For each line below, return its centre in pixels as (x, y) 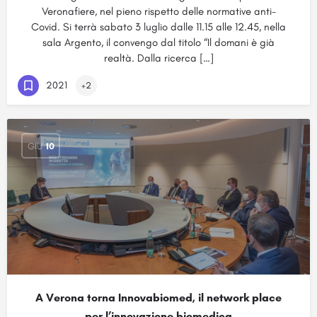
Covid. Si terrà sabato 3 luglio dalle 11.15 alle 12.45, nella (158, 27)
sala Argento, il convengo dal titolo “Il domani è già (158, 42)
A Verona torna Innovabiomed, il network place (158, 298)
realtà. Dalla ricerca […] (158, 58)
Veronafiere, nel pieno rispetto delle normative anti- (158, 11)
